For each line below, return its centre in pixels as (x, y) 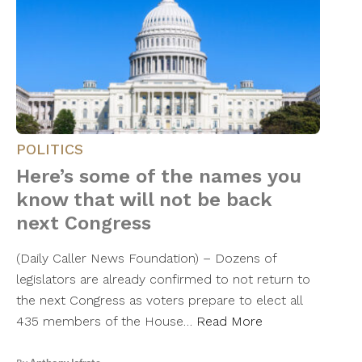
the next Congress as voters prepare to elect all (159, 301)
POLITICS (50, 149)
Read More (229, 322)
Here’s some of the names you (159, 177)
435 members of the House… (106, 322)
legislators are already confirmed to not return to (163, 280)
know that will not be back (144, 200)
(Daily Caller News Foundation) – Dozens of (146, 259)
